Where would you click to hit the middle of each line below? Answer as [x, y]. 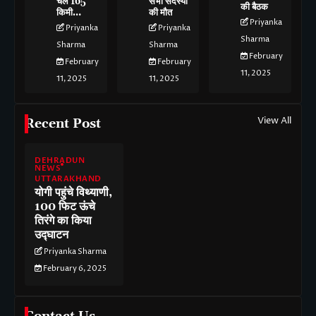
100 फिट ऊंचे [65, 207]
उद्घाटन [51, 235]
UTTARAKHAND [68, 179]
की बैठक [255, 7]
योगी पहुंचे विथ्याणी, [73, 193]
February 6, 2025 [75, 269]
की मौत [160, 13]
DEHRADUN [60, 161]
